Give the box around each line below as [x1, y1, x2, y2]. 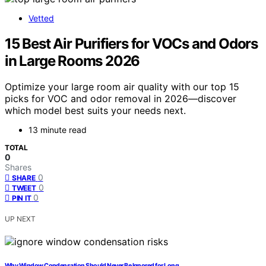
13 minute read [28, 125, 87, 135]
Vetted [28, 12, 54, 23]
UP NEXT [5, 214, 36, 224]
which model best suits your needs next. [5, 104, 186, 117]
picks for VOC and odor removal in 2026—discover [5, 93, 236, 105]
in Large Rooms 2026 [5, 52, 140, 69]
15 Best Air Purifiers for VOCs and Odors [5, 34, 258, 52]
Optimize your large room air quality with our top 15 [5, 81, 239, 93]
